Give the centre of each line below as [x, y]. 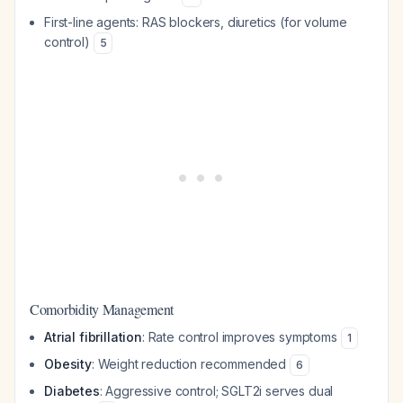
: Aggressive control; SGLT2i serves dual [216, 391]
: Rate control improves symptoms [241, 337]
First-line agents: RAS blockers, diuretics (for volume [196, 22]
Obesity [68, 364]
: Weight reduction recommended [190, 364]
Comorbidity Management [102, 309]
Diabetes [72, 391]
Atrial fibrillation [93, 337]
